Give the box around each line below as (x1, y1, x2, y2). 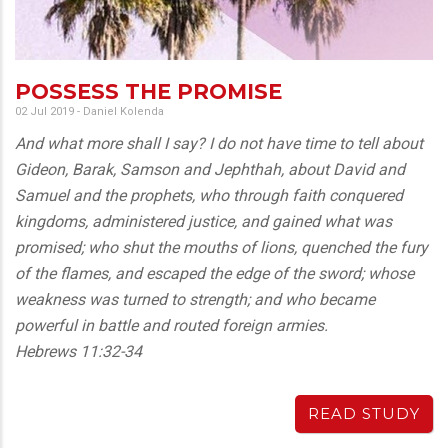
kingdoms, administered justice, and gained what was (15, 211, 392, 231)
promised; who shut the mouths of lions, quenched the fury (15, 237, 428, 257)
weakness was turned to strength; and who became (15, 289, 375, 309)
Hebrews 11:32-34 (15, 341, 142, 361)
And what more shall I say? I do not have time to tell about (15, 133, 423, 153)
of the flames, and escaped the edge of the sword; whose (15, 263, 414, 283)
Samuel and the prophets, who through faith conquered (15, 185, 403, 205)
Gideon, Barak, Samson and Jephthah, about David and (15, 159, 405, 179)
